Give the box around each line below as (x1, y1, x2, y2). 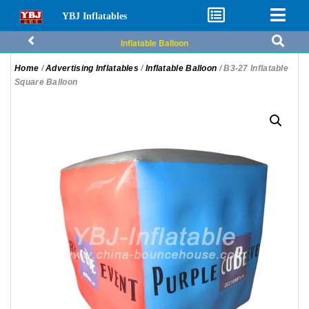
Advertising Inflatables (46, 63, 139, 73)
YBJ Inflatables (61, 10, 127, 21)
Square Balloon (14, 77, 78, 87)
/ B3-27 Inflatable (217, 63, 289, 73)
